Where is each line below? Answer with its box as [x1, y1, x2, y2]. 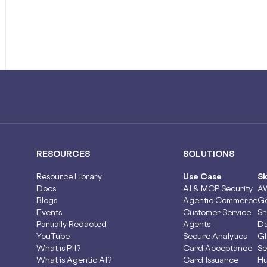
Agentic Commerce [183, 195, 258, 205]
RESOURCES [36, 148, 90, 159]
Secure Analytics [183, 231, 247, 241]
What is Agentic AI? [36, 254, 112, 265]
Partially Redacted [36, 219, 107, 229]
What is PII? [36, 243, 81, 253]
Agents [183, 219, 211, 229]
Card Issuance [183, 254, 239, 265]
